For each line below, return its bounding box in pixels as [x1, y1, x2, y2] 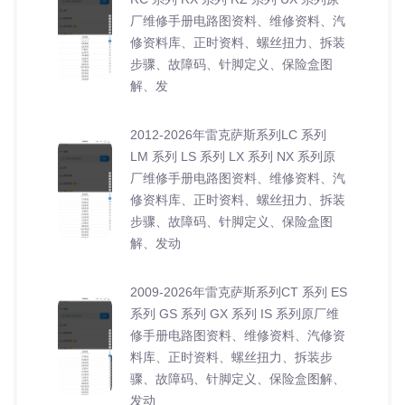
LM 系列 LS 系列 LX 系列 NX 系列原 [130, 148, 335, 164]
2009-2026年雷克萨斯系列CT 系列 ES [130, 284, 347, 299]
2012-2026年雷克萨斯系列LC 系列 [130, 127, 326, 142]
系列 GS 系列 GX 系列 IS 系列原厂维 [130, 306, 339, 321]
